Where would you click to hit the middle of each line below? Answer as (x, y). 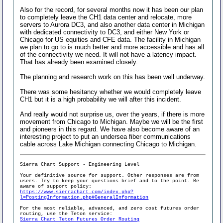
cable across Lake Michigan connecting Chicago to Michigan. (109, 144)
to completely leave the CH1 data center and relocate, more (106, 17)
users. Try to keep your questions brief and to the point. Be (110, 181)
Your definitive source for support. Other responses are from (110, 175)
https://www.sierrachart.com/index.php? (77, 192)
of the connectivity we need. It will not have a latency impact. (109, 54)
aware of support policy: (56, 186)
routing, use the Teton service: (66, 214)
